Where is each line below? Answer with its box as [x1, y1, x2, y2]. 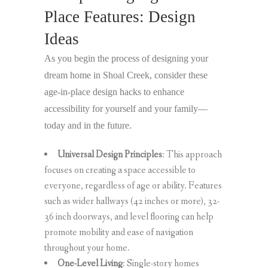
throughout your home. [44, 241, 130, 254]
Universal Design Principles [57, 148, 162, 161]
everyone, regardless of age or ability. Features [44, 179, 222, 192]
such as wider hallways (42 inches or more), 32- [44, 194, 220, 208]
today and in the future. [44, 120, 132, 130]
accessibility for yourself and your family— [44, 103, 208, 114]
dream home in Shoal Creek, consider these [44, 69, 208, 80]
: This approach [162, 148, 222, 161]
